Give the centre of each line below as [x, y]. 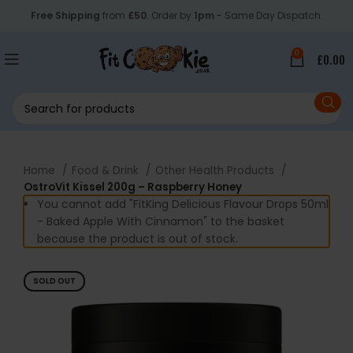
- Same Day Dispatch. [268, 15]
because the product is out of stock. [137, 239]
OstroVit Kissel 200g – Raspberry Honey [133, 187]
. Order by [170, 15]
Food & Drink [107, 171]
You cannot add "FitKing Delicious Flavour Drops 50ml [183, 204]
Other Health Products [216, 171]
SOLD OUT [54, 281]
